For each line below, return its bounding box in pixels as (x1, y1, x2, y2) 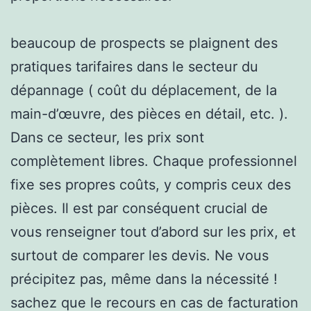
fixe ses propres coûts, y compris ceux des (10, 176, 291, 193)
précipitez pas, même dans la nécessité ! (10, 270, 278, 287)
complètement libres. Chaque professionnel (10, 152, 297, 169)
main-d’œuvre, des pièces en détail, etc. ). (10, 105, 288, 122)
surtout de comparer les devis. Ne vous (10, 246, 269, 264)
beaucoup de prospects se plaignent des (10, 34, 278, 51)
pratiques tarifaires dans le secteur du (10, 58, 258, 75)
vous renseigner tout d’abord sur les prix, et (10, 223, 296, 240)
